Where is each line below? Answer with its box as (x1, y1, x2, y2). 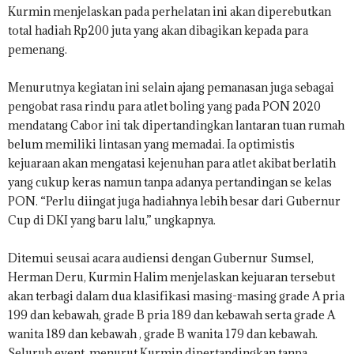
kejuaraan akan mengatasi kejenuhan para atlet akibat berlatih (8, 156, 336, 171)
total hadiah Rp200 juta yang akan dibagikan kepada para (8, 23, 308, 39)
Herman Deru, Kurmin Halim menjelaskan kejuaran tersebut (8, 269, 335, 285)
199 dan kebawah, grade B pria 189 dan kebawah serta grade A (8, 307, 335, 323)
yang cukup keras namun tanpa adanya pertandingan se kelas (8, 175, 332, 190)
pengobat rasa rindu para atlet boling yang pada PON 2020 (8, 99, 321, 115)
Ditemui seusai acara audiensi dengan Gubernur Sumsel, (8, 250, 314, 266)
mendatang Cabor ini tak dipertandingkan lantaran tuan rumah (8, 118, 345, 134)
